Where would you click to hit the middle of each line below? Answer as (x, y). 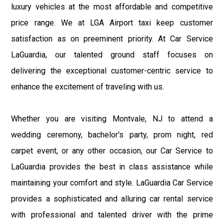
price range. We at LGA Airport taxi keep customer (112, 22)
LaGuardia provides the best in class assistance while (112, 166)
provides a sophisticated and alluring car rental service (112, 198)
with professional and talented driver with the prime (112, 214)
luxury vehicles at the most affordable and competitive (112, 6)
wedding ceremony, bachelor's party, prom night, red (112, 134)
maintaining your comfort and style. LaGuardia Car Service (112, 182)
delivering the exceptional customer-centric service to (112, 70)
